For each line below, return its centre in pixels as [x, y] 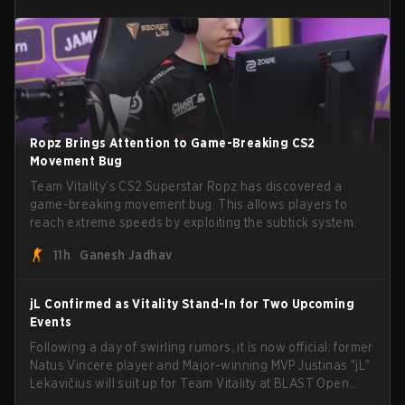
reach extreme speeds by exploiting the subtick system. [193, 222]
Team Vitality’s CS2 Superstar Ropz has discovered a [186, 186]
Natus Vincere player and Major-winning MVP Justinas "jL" [200, 365]
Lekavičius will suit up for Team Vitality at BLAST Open [189, 383]
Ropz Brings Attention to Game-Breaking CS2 [173, 142]
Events [51, 321]
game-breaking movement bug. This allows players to [188, 204]
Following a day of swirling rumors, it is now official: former [202, 347]
